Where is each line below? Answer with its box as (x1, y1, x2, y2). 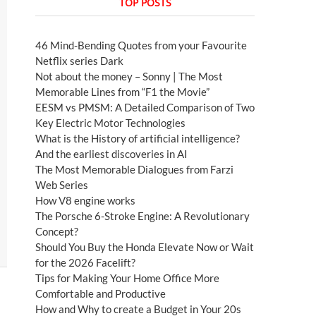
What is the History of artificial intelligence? (35, 132, 240, 145)
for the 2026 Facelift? (35, 256, 135, 269)
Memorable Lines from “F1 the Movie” (35, 85, 209, 99)
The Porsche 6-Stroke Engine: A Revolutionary (35, 209, 250, 223)
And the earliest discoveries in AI (35, 147, 188, 161)
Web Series (35, 178, 88, 192)
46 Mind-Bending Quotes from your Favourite (35, 39, 247, 52)
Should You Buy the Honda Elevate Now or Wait (35, 241, 254, 254)
